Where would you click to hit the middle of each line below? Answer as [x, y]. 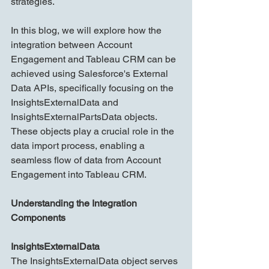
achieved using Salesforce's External [91, 74]
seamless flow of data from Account [87, 160]
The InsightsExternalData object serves [95, 261]
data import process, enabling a [79, 146]
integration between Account [73, 45]
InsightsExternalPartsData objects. [85, 117]
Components [38, 218]
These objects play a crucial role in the [94, 131]
